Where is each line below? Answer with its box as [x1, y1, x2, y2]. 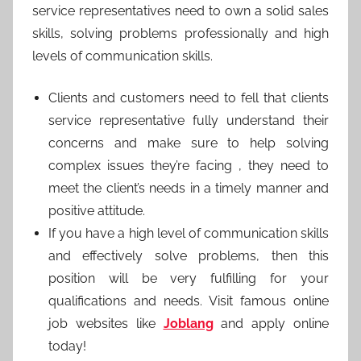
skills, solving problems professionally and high [32, 26, 329, 42]
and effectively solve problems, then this [48, 248, 329, 264]
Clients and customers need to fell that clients [48, 90, 329, 106]
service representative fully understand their [48, 113, 329, 129]
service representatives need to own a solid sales [32, 3, 329, 19]
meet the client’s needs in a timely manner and [48, 180, 329, 197]
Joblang [163, 316, 214, 332]
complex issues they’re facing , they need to [48, 158, 329, 174]
